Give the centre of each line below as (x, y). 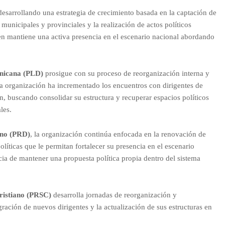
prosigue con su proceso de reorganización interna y (126, 73)
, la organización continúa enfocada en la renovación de (118, 134)
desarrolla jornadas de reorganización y (114, 195)
